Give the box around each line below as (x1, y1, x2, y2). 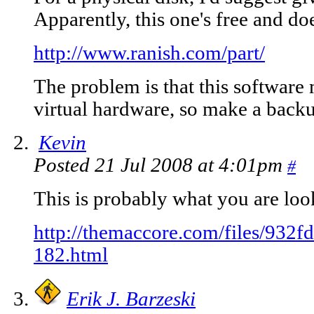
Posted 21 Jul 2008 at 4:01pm (34, 154, 287, 177)
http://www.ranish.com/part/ (34, 42, 265, 64)
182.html (34, 244, 108, 266)
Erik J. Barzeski (67, 288, 196, 310)
